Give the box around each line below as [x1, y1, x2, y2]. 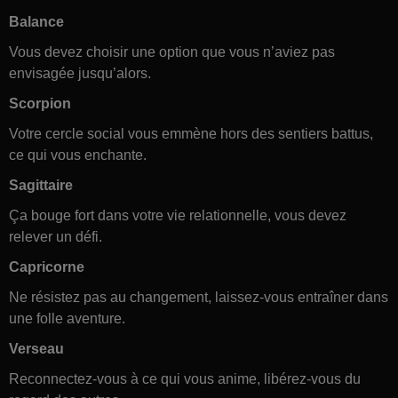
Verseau [9, 340, 64, 356]
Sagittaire [9, 177, 73, 193]
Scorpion [9, 95, 71, 111]
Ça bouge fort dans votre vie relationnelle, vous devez [9, 207, 346, 223]
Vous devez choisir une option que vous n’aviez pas [9, 44, 335, 60]
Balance [9, 13, 64, 29]
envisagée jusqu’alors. [9, 65, 151, 81]
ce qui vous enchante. [9, 147, 147, 163]
